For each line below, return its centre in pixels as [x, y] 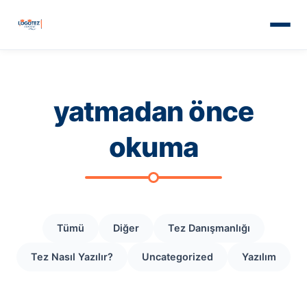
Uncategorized [177, 257]
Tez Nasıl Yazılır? [72, 257]
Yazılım [259, 257]
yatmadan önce [153, 111]
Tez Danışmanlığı [209, 228]
